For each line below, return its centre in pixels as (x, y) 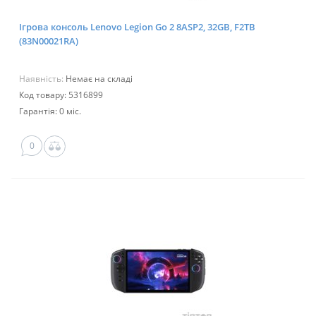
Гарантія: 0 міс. (50, 111)
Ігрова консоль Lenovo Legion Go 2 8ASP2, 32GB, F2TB (137, 27)
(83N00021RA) (49, 41)
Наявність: (42, 79)
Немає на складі (99, 79)
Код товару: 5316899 (61, 95)
